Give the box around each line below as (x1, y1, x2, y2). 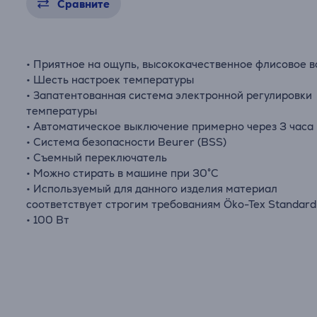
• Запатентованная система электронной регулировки (26, 88, 313, 102)
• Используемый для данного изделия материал (26, 182, 278, 195)
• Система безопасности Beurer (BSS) (26, 135, 227, 149)
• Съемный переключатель (26, 151, 168, 164)
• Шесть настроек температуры (26, 73, 195, 86)
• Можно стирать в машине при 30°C (26, 166, 219, 180)
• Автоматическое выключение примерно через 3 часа (26, 120, 314, 133)
